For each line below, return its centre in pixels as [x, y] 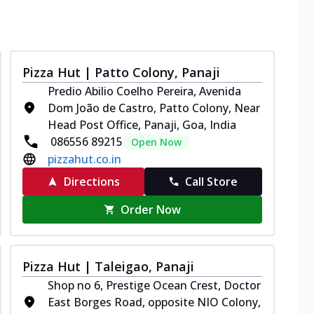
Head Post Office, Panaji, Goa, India [142, 124]
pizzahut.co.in [84, 159]
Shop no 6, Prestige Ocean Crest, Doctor [154, 285]
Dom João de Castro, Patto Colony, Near [154, 108]
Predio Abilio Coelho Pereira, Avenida [144, 91]
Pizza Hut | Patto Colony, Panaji [121, 72]
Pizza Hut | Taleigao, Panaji [108, 266]
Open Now [156, 142]
